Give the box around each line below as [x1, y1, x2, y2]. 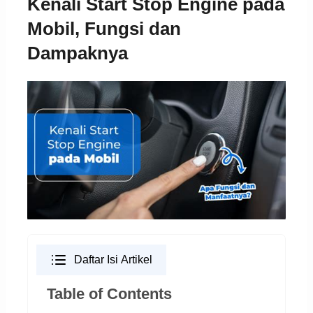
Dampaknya [27, 43, 128, 64]
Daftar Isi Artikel [73, 253, 152, 265]
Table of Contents [46, 284, 172, 303]
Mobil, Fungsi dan [27, 18, 181, 39]
